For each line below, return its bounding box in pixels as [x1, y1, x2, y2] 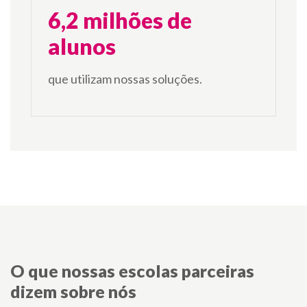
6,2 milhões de [48, 7, 192, 34]
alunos [48, 33, 116, 60]
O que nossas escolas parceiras [10, 260, 254, 282]
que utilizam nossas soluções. [48, 71, 202, 87]
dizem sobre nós [10, 281, 136, 302]
